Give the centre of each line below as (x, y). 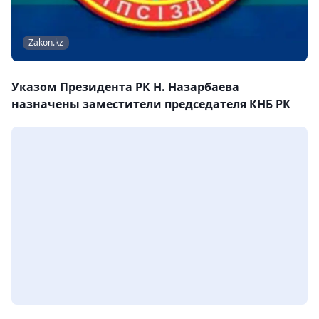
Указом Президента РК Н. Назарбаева (125, 87)
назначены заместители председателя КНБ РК (151, 104)
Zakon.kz (46, 42)
